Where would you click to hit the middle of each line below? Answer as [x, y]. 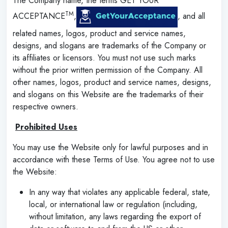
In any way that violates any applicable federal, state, [120, 192]
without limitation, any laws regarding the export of [115, 216]
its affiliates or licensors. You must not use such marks [104, 58]
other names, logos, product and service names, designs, [112, 82]
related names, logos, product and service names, [99, 33]
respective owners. [46, 106]
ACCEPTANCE [39, 16]
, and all [191, 16]
